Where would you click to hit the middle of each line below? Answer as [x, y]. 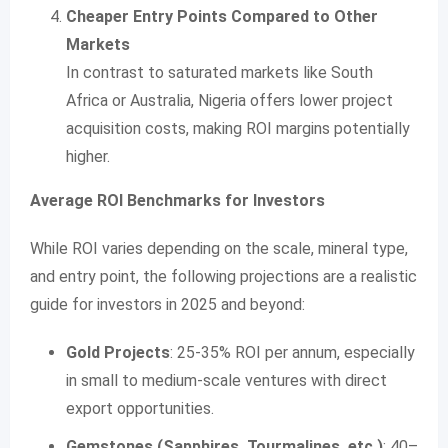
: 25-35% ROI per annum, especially [292, 352]
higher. [88, 156]
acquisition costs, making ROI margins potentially [238, 128]
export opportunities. [140, 408]
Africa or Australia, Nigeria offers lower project [229, 100]
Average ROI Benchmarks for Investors [177, 200]
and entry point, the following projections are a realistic [223, 276]
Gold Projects [118, 352]
